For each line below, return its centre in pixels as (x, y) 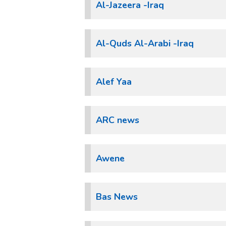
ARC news (118, 120)
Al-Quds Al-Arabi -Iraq (145, 43)
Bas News (117, 197)
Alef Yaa (114, 82)
